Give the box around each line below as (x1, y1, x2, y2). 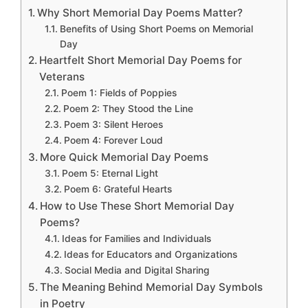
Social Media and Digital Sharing (64, 265, 210, 276)
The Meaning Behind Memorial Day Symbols (40, 280, 263, 294)
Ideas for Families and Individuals (61, 233, 211, 244)
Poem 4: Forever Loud (63, 135, 163, 146)
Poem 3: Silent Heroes (63, 119, 163, 130)
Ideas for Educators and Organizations (63, 249, 237, 260)
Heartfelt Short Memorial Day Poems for (39, 54, 243, 67)
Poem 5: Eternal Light (61, 168, 158, 179)
